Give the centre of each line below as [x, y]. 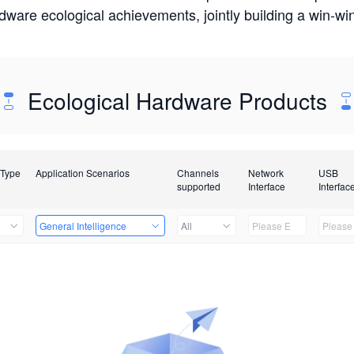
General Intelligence [83, 226]
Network [265, 173]
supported [198, 186]
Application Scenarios [82, 173]
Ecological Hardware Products [177, 100]
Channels [198, 173]
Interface [266, 186]
